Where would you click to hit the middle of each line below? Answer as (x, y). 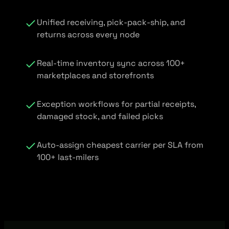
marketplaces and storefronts (95, 76)
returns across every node (88, 35)
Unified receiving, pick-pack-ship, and (111, 22)
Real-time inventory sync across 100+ (111, 63)
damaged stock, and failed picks (100, 117)
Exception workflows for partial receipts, (116, 104)
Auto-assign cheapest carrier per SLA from (120, 145)
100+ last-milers (68, 157)
